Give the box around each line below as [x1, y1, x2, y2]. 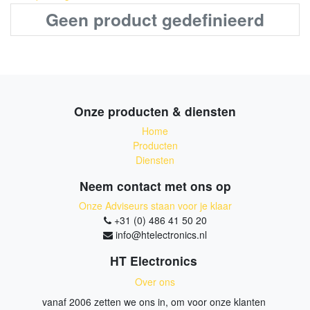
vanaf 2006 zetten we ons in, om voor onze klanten [42, 295, 268, 309]
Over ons [135, 275, 175, 289]
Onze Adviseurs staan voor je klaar [78, 199, 232, 212]
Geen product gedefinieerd [46, 7, 264, 32]
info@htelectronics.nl [116, 228, 207, 241]
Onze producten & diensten [74, 102, 236, 120]
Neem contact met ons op [79, 177, 231, 194]
